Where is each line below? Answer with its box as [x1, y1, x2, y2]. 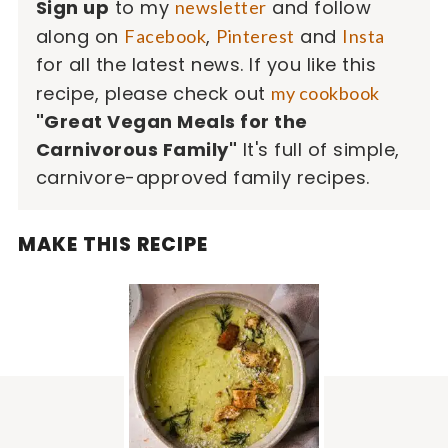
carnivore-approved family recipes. [35, 165, 370, 191]
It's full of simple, [237, 137, 400, 163]
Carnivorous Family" [35, 137, 238, 163]
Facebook [124, 25, 207, 48]
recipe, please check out [35, 81, 272, 107]
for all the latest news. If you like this [35, 52, 377, 78]
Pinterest [216, 25, 295, 48]
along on [35, 24, 125, 50]
